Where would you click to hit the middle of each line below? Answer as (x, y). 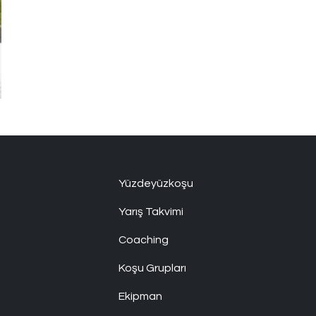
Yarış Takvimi (151, 211)
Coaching (144, 239)
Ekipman (140, 296)
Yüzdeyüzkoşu (156, 183)
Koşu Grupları (152, 268)
